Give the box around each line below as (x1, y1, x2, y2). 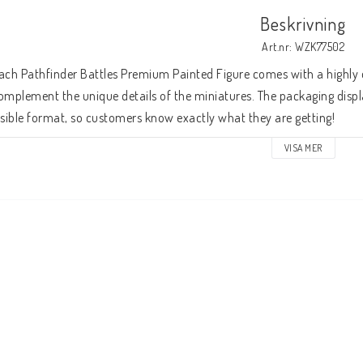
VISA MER (284, 142, 322, 154)
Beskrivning (260, 12, 346, 35)
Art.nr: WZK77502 (262, 40, 344, 53)
